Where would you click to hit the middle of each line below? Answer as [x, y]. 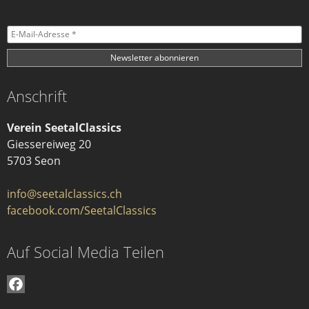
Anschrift [37, 96]
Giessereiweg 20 [49, 144]
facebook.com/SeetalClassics [82, 210]
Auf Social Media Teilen [86, 252]
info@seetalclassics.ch [64, 193]
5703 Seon [34, 160]
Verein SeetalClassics [64, 127]
